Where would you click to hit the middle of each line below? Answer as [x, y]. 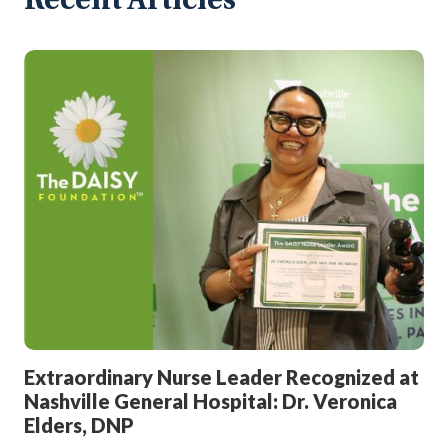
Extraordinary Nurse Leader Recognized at [221, 377]
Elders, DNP [79, 425]
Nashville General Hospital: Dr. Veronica [210, 401]
